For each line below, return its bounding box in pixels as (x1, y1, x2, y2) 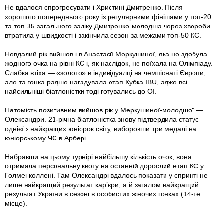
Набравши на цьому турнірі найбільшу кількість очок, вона (5, 152, 192, 161)
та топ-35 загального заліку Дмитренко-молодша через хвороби (5, 22, 210, 30)
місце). (5, 199, 27, 207)
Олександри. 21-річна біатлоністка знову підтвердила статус (5, 115, 199, 123)
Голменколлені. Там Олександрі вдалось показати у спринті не (5, 171, 208, 179)
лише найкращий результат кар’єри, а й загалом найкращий (5, 180, 199, 189)
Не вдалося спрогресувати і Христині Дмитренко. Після (5, 3, 183, 11)
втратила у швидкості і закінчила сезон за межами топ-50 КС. (5, 31, 201, 39)
